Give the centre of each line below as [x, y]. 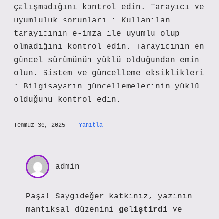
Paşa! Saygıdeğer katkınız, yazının [109, 197]
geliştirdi [143, 210]
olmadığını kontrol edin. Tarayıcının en [109, 47]
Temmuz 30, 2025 [39, 125]
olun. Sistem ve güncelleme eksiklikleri [109, 73]
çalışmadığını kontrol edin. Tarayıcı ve [109, 7]
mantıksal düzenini [72, 210]
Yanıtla [91, 125]
